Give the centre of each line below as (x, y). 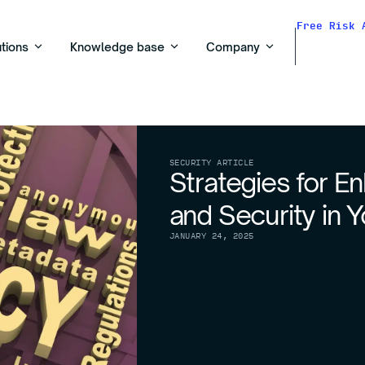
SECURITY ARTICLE (211, 162)
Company (233, 46)
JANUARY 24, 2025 (211, 235)
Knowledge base (117, 46)
